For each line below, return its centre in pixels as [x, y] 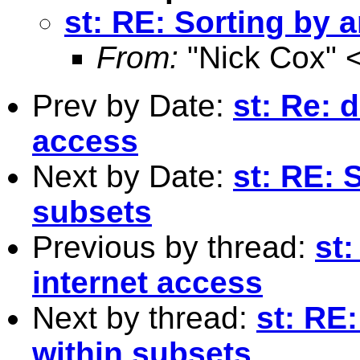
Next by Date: [133, 176]
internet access [147, 282]
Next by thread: [144, 317]
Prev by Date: [133, 105]
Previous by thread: [174, 247]
